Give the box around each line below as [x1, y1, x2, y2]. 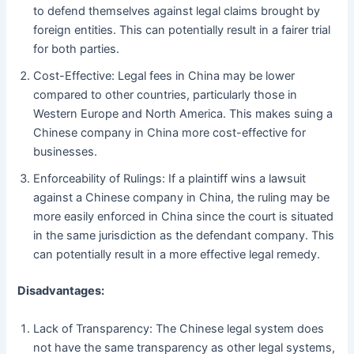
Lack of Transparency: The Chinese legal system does [33, 321, 325, 336]
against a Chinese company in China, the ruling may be [33, 190, 330, 205]
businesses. [33, 145, 98, 160]
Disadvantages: [17, 284, 105, 299]
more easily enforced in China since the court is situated [33, 209, 334, 224]
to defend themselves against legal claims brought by [33, 4, 321, 19]
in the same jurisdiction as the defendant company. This [33, 228, 335, 243]
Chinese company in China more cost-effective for [33, 126, 307, 141]
